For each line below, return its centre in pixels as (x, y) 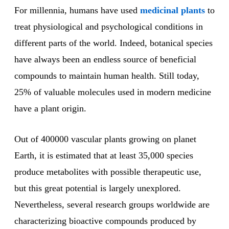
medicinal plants (173, 10)
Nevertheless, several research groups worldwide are (112, 205)
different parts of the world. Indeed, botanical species (113, 43)
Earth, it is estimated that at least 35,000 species (104, 156)
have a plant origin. (50, 109)
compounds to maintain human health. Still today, (107, 76)
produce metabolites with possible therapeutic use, (108, 172)
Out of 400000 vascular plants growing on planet (105, 139)
